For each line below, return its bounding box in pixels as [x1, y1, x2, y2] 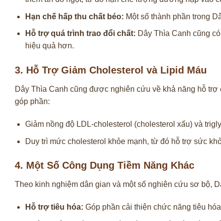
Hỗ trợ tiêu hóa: [25, 203, 83, 212]
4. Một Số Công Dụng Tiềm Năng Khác [15, 160, 194, 171]
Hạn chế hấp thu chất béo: [25, 12, 124, 21]
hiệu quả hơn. [25, 41, 74, 50]
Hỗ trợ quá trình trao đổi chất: [25, 29, 136, 38]
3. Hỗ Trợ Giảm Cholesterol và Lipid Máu [15, 65, 207, 76]
